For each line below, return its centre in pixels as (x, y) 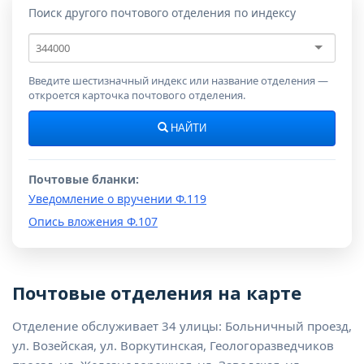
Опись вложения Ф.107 (93, 222)
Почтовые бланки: (84, 180)
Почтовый (60, 41)
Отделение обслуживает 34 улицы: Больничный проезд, (182, 326)
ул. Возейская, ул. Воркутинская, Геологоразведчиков (173, 346)
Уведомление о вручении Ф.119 (117, 199)
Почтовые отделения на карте (157, 293)
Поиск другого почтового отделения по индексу (162, 13)
